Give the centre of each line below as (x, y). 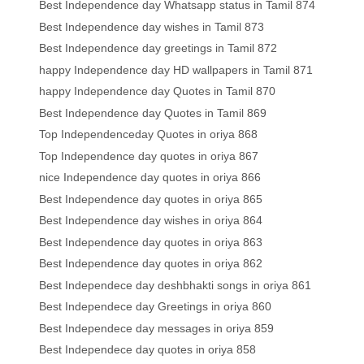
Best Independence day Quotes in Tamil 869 (153, 113)
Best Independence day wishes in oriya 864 (151, 221)
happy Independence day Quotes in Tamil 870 (158, 91)
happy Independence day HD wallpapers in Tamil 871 (176, 69)
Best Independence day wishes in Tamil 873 (152, 26)
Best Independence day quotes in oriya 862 (151, 264)
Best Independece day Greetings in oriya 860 (156, 307)
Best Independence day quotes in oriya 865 (151, 199)
